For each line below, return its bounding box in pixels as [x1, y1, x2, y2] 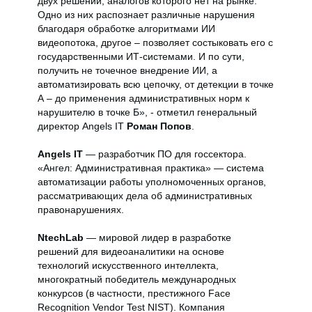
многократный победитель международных [38, 274, 236, 285]
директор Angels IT [38, 120, 127, 132]
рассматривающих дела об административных [38, 190, 252, 201]
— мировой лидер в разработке [84, 232, 231, 243]
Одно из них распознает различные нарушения [38, 9, 255, 20]
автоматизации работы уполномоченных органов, [38, 176, 266, 187]
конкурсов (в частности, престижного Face [38, 288, 231, 299]
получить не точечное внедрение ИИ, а [38, 65, 217, 76]
